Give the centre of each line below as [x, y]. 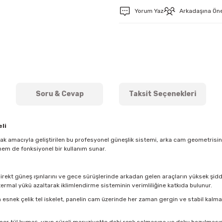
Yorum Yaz [149, 11]
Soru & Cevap [59, 94]
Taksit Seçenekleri [163, 94]
